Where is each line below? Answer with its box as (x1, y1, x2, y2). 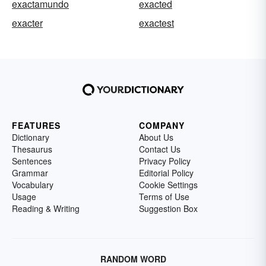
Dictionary (12, 131, 49, 143)
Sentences (12, 154, 52, 167)
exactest (139, 15, 174, 30)
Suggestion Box (139, 202, 198, 214)
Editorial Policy (139, 166, 194, 179)
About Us (139, 131, 173, 143)
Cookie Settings (139, 178, 198, 191)
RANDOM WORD (100, 252, 166, 265)
